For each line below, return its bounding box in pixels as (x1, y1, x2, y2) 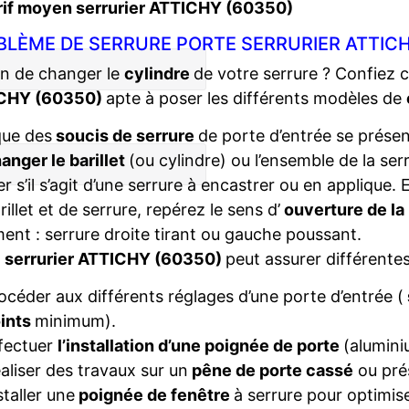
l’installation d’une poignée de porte (57, 336, 343, 355)
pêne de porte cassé (187, 361, 353, 380)
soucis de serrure (52, 126, 198, 145)
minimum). (34, 311, 116, 330)
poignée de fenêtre (74, 385, 234, 404)
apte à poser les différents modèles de (106, 89, 406, 108)
